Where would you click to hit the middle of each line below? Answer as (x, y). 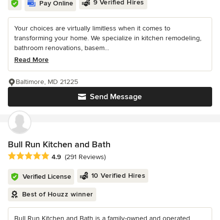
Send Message (116, 97)
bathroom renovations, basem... (62, 48)
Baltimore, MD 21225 (47, 82)
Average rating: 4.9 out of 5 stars (63, 156)
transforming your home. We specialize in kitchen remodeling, (108, 38)
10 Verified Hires (118, 175)
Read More (31, 60)
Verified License (47, 176)
